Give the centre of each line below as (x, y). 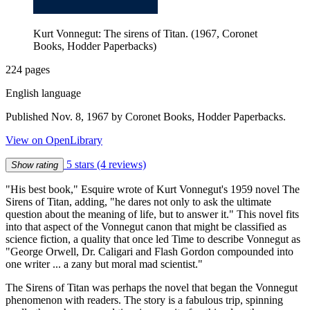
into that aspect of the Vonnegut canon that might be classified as (146, 226)
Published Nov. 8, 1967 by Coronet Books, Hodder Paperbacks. (146, 116)
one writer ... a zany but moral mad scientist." (104, 264)
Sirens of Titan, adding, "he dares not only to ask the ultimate (138, 201)
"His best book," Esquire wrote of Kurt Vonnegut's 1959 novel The (153, 189)
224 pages (28, 69)
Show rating (35, 165)
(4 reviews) (121, 164)
